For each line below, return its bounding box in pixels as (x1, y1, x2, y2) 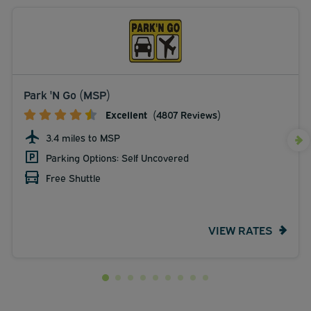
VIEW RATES (208, 221, 272, 237)
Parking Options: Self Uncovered (46, 151, 189, 165)
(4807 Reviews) (150, 108, 221, 121)
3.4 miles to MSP (46, 131, 120, 144)
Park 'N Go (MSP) (24, 87, 110, 103)
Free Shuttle (46, 171, 101, 185)
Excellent (106, 108, 147, 121)
